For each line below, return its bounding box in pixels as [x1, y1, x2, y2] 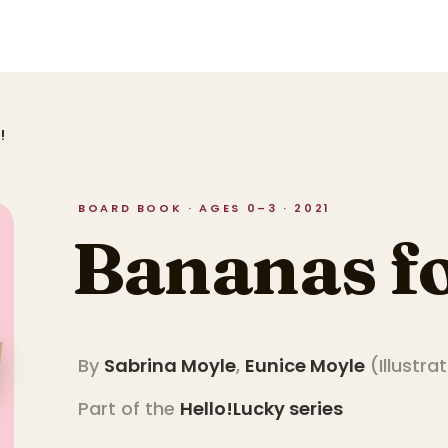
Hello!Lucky [180, 396, 285, 422]
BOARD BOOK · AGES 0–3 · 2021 [78, 200, 331, 216]
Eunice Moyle [245, 353, 365, 379]
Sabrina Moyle [104, 353, 236, 379]
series [285, 396, 343, 422]
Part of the [78, 396, 180, 422]
